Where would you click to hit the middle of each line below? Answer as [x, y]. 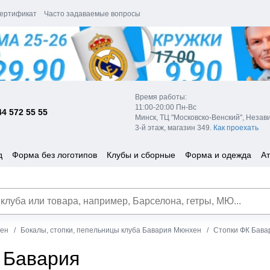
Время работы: [161, 97]
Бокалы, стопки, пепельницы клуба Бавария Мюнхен [111, 230]
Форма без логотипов [55, 155]
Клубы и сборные [141, 155]
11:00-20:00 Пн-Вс [166, 107]
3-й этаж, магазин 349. [174, 127]
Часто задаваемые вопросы [92, 14]
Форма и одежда [218, 155]
